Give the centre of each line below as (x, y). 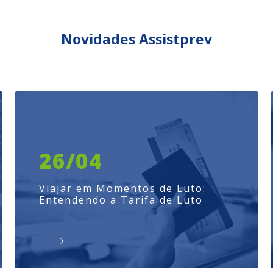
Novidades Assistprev (136, 39)
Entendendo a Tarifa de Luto (121, 200)
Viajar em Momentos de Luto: (122, 188)
